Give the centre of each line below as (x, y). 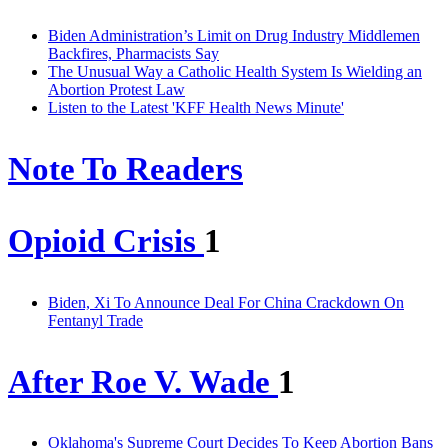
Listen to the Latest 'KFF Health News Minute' (196, 108)
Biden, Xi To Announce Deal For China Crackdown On (226, 302)
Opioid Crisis (106, 240)
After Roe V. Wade (143, 381)
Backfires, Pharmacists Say (133, 54)
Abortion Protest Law (116, 90)
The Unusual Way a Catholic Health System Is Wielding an (235, 72)
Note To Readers (125, 169)
